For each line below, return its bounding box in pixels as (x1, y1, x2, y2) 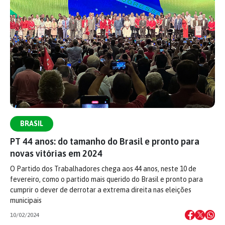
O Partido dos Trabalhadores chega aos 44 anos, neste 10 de (10, 165, 196, 173)
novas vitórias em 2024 (10, 148, 102, 159)
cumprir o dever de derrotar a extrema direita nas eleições (10, 186, 191, 194)
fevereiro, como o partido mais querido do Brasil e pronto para (10, 175, 203, 183)
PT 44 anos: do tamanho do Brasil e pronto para (10, 136, 199, 147)
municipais (10, 196, 42, 204)
